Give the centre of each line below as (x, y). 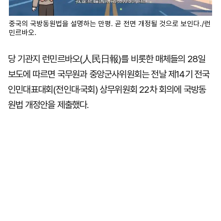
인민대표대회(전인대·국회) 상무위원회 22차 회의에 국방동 (107, 90)
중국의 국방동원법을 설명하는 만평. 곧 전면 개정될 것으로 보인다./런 (110, 24)
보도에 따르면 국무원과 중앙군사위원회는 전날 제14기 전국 (109, 74)
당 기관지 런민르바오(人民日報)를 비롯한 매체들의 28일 (107, 59)
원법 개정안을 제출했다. (48, 105)
